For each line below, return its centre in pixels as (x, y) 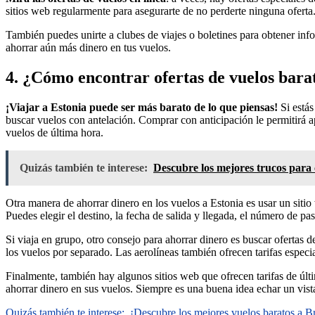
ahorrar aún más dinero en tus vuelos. (88, 48)
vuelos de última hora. (54, 133)
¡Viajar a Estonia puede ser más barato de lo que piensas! (142, 108)
